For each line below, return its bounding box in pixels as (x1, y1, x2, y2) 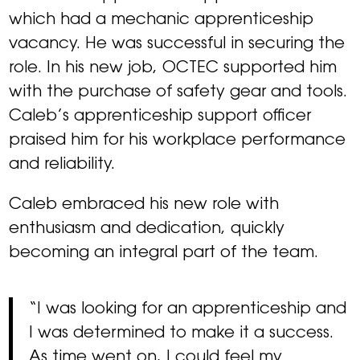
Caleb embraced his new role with (9, 197, 280, 214)
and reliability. (9, 157, 116, 174)
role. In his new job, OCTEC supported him (9, 60, 337, 77)
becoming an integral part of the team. (9, 245, 319, 262)
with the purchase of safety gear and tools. (9, 84, 348, 101)
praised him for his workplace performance (9, 133, 346, 149)
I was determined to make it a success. (29, 325, 334, 342)
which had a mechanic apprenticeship (9, 12, 314, 29)
